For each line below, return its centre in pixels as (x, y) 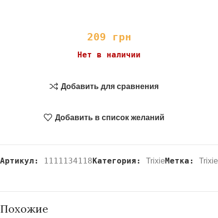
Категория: (117, 161)
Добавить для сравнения (110, 86)
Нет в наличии (109, 55)
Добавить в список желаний (110, 117)
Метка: (180, 161)
